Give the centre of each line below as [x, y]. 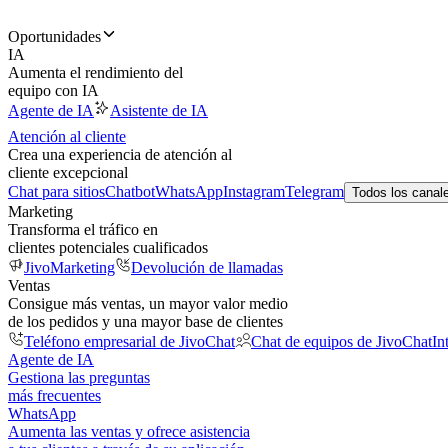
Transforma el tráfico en [83, 229]
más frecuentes [54, 395]
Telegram [314, 191]
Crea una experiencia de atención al [120, 154]
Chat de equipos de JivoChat [341, 341]
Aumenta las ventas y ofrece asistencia [129, 431]
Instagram [254, 191]
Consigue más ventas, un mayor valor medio [148, 303]
